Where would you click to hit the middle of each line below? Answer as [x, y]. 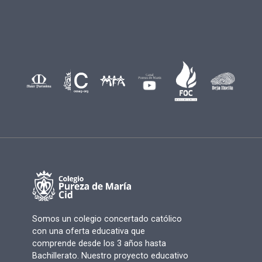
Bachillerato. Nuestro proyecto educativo [110, 256]
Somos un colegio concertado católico [107, 219]
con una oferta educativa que [88, 231]
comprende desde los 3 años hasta [99, 243]
